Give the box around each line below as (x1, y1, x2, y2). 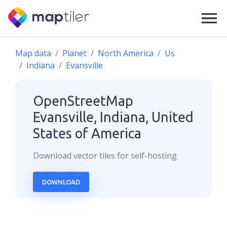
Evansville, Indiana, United (33, 109, 194, 125)
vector (73, 150, 97, 161)
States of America (33, 126, 141, 141)
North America (98, 48, 154, 59)
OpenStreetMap (33, 93, 133, 108)
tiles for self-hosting (97, 150, 177, 161)
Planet (62, 48, 87, 59)
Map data (15, 48, 51, 59)
